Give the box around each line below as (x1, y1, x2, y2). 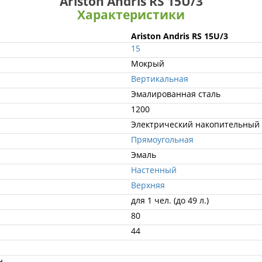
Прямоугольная (131, 133, 194, 145)
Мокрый (131, 57, 164, 69)
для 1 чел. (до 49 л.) (131, 194, 209, 206)
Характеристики (77, 6, 185, 23)
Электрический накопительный (131, 118, 260, 130)
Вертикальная (131, 73, 188, 84)
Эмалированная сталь (131, 88, 220, 99)
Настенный (131, 164, 177, 175)
